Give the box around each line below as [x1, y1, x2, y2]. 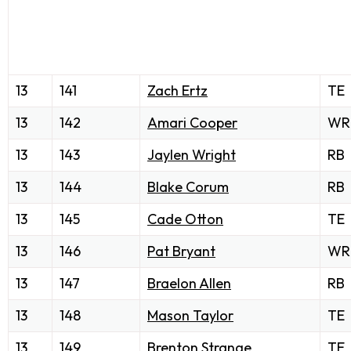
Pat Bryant [147, 242, 215, 261]
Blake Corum [147, 178, 229, 197]
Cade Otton [147, 210, 223, 229]
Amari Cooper [147, 114, 237, 132]
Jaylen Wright [147, 146, 236, 165]
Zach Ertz [147, 81, 208, 100]
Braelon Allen [147, 274, 231, 293]
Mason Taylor [147, 306, 233, 325]
